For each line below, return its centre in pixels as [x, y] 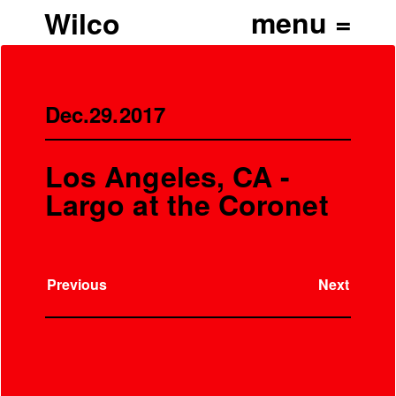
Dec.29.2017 [105, 114]
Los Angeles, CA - [168, 176]
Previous [77, 285]
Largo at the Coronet [187, 204]
